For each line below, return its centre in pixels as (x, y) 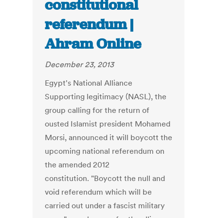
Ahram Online (93, 44)
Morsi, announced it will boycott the (109, 137)
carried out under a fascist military (105, 206)
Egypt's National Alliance (89, 83)
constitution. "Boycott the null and (105, 178)
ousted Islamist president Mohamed (108, 124)
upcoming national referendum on (105, 151)
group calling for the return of (97, 110)
